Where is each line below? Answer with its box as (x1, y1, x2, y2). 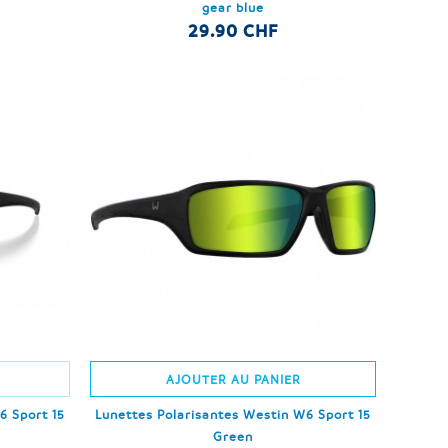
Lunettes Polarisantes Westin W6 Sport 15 (95, 406, 372, 423)
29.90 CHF (188, 19, 279, 41)
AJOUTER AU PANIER (165, 371, 301, 388)
